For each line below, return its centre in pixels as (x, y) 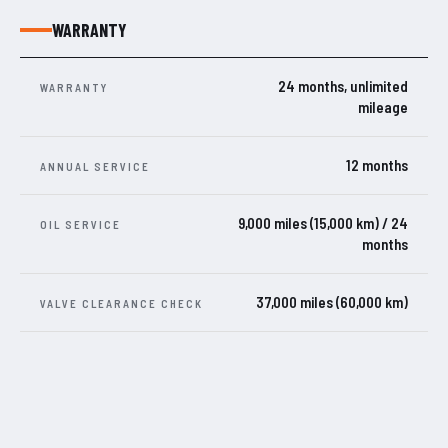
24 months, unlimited (343, 86)
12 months (377, 165)
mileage (383, 107)
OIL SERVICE (80, 225)
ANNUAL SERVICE (95, 167)
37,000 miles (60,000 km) (332, 302)
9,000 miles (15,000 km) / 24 (323, 223)
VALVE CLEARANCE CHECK (121, 304)
